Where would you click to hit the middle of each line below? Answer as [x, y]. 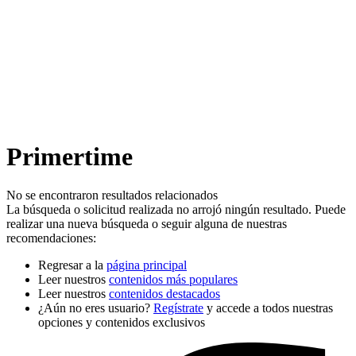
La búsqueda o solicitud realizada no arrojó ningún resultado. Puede [176, 210]
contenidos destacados [164, 294]
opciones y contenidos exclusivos [122, 323]
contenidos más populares [173, 280]
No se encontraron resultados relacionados [112, 195]
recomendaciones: [51, 238]
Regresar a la [72, 265]
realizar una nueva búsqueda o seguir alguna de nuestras [147, 224]
